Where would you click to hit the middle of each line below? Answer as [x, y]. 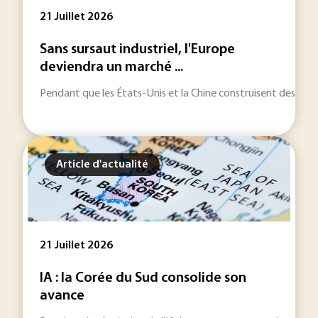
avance [62, 296]
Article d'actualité [102, 165]
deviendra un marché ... [111, 67]
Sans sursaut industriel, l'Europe [137, 50]
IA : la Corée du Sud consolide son [143, 278]
